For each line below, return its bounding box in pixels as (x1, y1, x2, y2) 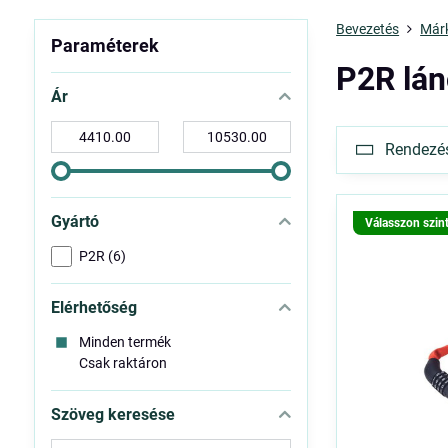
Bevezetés (336, 21, 400, 37)
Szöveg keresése (50, 405, 175, 424)
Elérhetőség (50, 298, 137, 317)
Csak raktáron (78, 355, 167, 371)
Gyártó (50, 212, 99, 231)
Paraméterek (50, 35, 159, 56)
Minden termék (78, 334, 171, 350)
